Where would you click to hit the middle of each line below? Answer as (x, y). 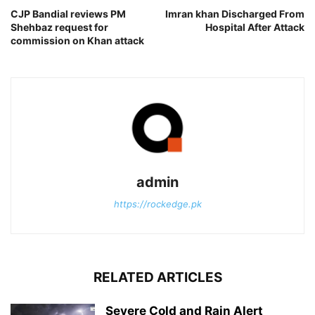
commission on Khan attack (77, 41)
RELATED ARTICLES (157, 278)
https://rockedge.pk (157, 204)
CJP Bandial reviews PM (68, 14)
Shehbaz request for (59, 27)
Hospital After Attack (255, 27)
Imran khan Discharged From (235, 14)
